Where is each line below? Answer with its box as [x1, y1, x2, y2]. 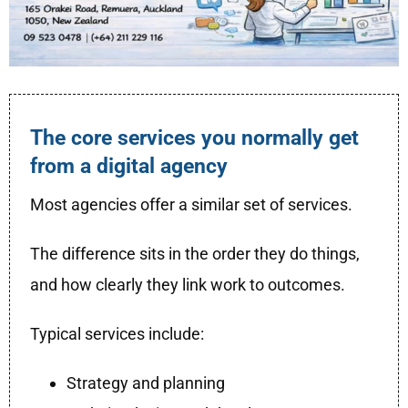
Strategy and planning [66, 373, 226, 393]
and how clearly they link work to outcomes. [30, 275, 346, 295]
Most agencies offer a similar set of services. [30, 195, 353, 215]
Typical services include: [30, 324, 205, 344]
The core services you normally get [30, 126, 360, 151]
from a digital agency [30, 154, 229, 179]
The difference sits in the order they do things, [30, 244, 361, 264]
